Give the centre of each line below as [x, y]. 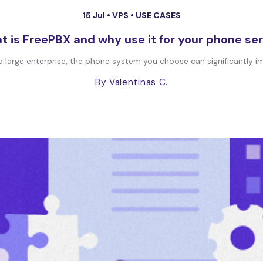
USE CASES [158, 15]
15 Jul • [97, 15]
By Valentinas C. [131, 82]
